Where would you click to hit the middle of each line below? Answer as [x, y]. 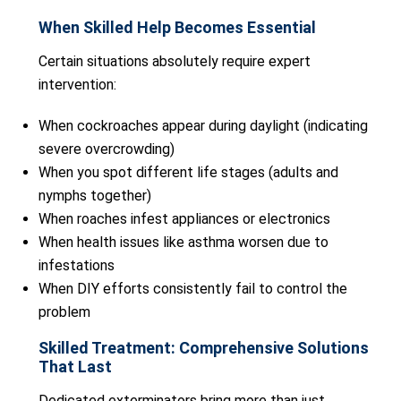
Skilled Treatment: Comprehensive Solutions [204, 348]
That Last [75, 367]
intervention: [77, 85]
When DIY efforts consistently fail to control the [193, 289]
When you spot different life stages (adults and [188, 172]
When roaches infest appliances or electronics [184, 219]
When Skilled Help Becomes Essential [177, 27]
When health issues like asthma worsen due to [183, 242]
